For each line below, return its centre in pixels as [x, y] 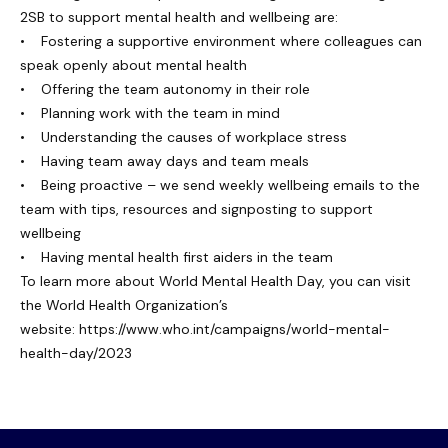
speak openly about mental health [133, 65]
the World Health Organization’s [124, 305]
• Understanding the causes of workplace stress [183, 137]
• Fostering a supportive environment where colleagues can [221, 41]
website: [49, 329]
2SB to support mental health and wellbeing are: [179, 17]
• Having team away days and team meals [164, 161]
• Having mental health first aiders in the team [176, 257]
